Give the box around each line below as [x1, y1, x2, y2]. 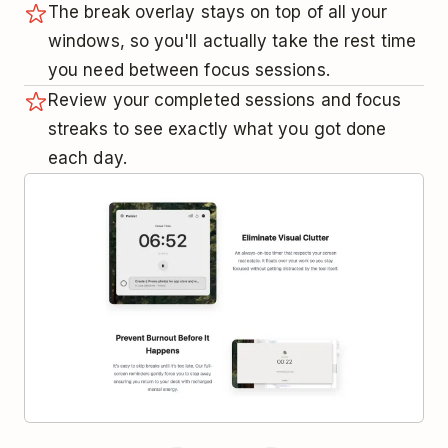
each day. [48, 147, 127, 168]
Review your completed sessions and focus [48, 89, 402, 110]
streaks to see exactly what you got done [48, 118, 387, 139]
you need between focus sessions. [48, 59, 330, 80]
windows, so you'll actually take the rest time [48, 30, 416, 51]
